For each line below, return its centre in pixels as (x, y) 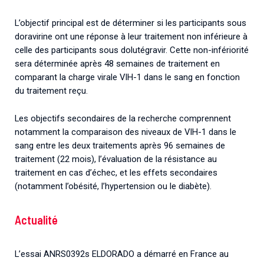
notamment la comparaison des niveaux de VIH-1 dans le (126, 132)
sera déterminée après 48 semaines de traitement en (117, 64)
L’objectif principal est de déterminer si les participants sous (131, 23)
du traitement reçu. (51, 91)
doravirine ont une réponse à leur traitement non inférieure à (131, 37)
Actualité (36, 220)
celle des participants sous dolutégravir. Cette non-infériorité (132, 50)
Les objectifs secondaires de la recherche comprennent (123, 118)
